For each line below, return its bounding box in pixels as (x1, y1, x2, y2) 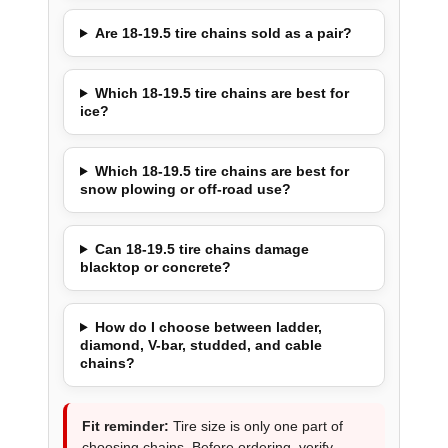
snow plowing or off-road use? (79, 180, 291, 197)
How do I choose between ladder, (94, 318, 322, 335)
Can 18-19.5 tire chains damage (94, 240, 309, 257)
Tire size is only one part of (168, 417, 343, 434)
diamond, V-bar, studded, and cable (79, 336, 322, 353)
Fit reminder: (81, 417, 169, 434)
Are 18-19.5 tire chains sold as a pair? (94, 24, 352, 41)
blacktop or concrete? (79, 258, 231, 275)
